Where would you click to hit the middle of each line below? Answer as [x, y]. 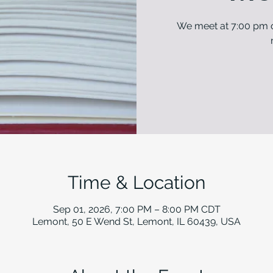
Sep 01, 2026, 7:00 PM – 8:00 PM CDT [136, 209]
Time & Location [136, 183]
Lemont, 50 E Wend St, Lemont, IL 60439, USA [136, 222]
